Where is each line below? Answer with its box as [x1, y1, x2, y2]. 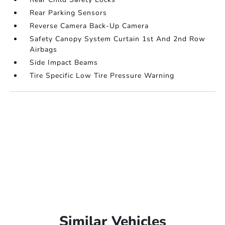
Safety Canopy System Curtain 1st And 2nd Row [30, 34, 206, 44]
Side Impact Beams [30, 58, 98, 68]
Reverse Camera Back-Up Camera [30, 21, 149, 31]
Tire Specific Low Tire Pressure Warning [30, 71, 175, 81]
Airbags [30, 45, 58, 55]
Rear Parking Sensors [30, 8, 107, 18]
